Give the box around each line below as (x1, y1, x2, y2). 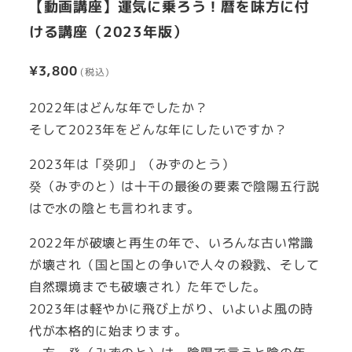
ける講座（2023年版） (28, 21, 188, 42)
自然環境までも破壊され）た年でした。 (28, 278, 267, 296)
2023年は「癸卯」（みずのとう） (28, 156, 235, 174)
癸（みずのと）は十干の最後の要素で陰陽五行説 (28, 178, 320, 196)
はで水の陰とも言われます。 (28, 200, 201, 218)
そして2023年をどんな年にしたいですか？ (28, 121, 288, 139)
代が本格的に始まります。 (28, 322, 188, 340)
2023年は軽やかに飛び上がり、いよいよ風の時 (28, 300, 314, 318)
